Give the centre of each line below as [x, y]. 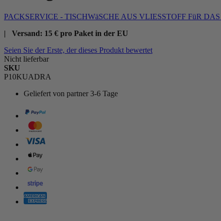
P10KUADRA [28, 76]
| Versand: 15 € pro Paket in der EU [66, 33]
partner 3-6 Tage [92, 93]
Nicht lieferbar [26, 59]
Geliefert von [44, 93]
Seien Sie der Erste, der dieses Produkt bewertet [78, 50]
